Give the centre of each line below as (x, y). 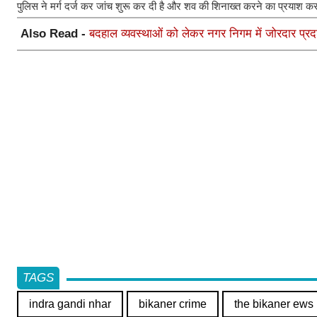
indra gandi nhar (70, 304)
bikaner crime (173, 304)
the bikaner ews (274, 304)
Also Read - (55, 33)
